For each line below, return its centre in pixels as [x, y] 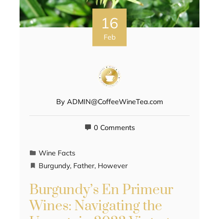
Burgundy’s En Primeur [101, 190]
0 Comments [114, 128]
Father [84, 166]
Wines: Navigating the [96, 206]
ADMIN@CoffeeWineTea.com [115, 102]
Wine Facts [57, 153]
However [113, 166]
